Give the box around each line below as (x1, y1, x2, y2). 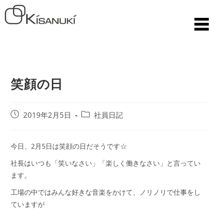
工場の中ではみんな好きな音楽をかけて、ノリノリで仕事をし (11, 187, 201, 197)
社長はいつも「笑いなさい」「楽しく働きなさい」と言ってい (11, 158, 201, 168)
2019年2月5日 (23, 110, 72, 120)
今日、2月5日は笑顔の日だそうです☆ (11, 141, 127, 151)
